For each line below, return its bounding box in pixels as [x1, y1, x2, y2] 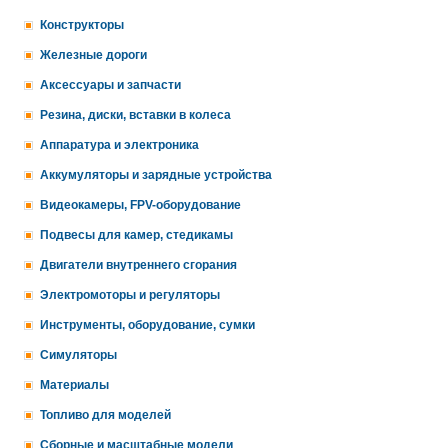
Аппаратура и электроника [40, 138, 199, 152]
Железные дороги [40, 48, 147, 62]
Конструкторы [40, 18, 124, 32]
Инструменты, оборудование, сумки [40, 318, 255, 332]
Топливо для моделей [40, 408, 171, 422]
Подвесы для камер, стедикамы [40, 228, 233, 242]
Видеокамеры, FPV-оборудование [40, 198, 241, 212]
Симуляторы [40, 348, 117, 362]
